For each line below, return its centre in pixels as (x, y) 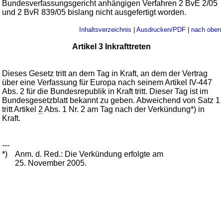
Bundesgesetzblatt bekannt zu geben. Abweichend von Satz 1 (111, 100)
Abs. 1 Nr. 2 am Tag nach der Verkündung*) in (124, 109)
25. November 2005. (51, 163)
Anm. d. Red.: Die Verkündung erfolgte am (89, 154)
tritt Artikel (20, 109)
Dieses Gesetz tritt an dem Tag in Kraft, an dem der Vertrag (105, 73)
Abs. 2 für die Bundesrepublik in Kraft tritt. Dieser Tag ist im (105, 91)
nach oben (206, 29)
